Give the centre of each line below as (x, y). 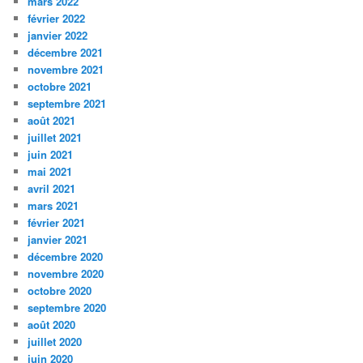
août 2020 (52, 324)
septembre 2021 (67, 103)
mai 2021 (50, 171)
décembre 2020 (66, 256)
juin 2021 (51, 154)
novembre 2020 (66, 273)
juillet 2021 (55, 137)
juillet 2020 (55, 341)
